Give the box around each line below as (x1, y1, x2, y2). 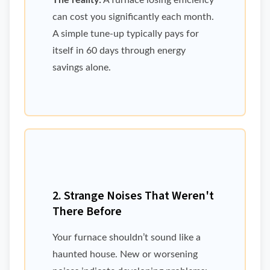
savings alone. (52, 63, 111, 73)
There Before (52, 203, 122, 221)
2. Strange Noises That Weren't (52, 187, 214, 205)
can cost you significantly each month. (52, 12, 214, 22)
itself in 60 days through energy (52, 46, 186, 56)
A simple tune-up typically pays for (52, 29, 199, 39)
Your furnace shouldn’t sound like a (52, 233, 201, 243)
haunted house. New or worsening (52, 250, 198, 260)
